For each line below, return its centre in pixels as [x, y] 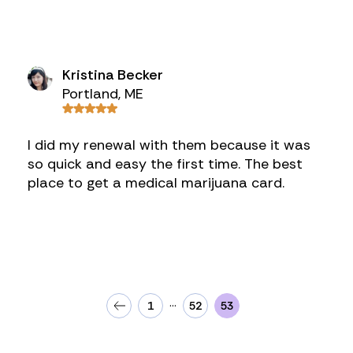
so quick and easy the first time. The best [165, 164]
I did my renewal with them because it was [169, 145]
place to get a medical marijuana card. [156, 183]
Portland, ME [102, 94]
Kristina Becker [112, 75]
